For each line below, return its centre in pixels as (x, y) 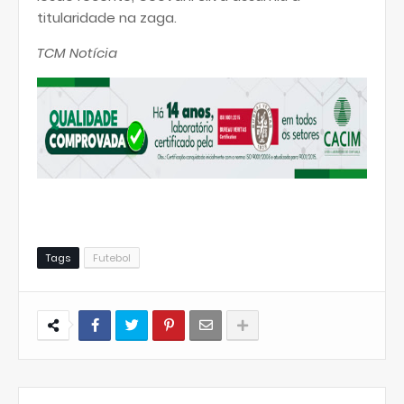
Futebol (112, 258)
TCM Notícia (77, 53)
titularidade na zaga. (107, 18)
